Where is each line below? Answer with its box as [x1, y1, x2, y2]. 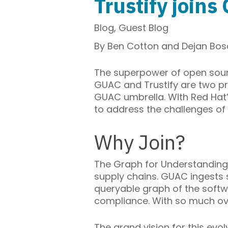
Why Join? [94, 128, 185, 155]
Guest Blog [119, 21, 168, 34]
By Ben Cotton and [94, 39, 182, 52]
